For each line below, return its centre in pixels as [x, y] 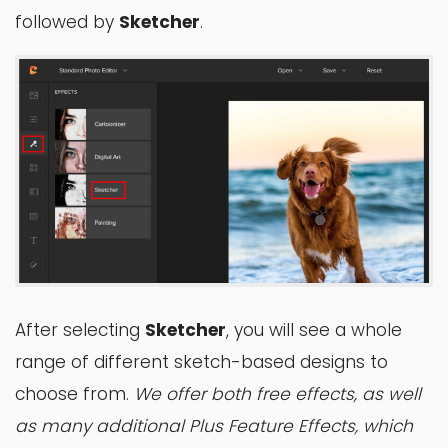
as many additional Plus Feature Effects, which [214, 426]
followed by [67, 22]
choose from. [74, 394]
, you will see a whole [314, 330]
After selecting [80, 330]
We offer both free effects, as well [277, 394]
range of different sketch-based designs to [201, 362]
